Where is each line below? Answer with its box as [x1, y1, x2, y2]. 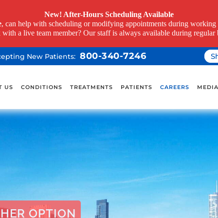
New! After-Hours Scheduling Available [44, 10, 174, 18]
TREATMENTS [70, 84, 113, 91]
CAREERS [160, 84, 189, 91]
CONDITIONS [21, 84, 62, 91]
